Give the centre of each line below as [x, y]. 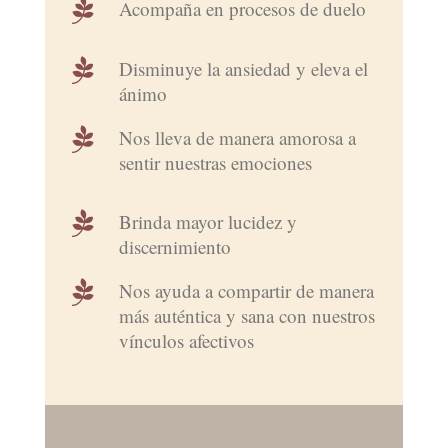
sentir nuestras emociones [215, 162]
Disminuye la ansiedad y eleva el [243, 68]
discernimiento [174, 247]
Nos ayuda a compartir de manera [246, 291]
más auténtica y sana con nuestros [246, 316]
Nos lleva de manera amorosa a [237, 137]
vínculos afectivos [186, 341]
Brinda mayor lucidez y [207, 222]
